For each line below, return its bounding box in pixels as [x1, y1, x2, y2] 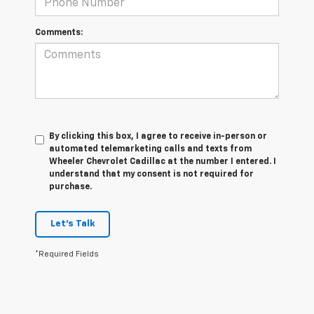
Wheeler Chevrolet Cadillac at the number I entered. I [49, 157, 276, 166]
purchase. [49, 182, 92, 191]
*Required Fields [35, 250, 99, 258]
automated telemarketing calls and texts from [49, 144, 252, 153]
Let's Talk [50, 219, 95, 228]
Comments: [35, 28, 83, 37]
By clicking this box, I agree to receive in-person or [49, 132, 267, 141]
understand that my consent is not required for [49, 170, 254, 179]
